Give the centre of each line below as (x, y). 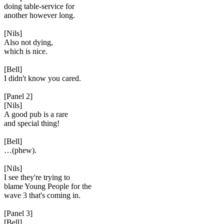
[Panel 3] (18, 213)
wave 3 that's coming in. (42, 195)
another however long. (39, 15)
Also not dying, (28, 42)
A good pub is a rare (36, 114)
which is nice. (26, 51)
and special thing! (32, 123)
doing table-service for (39, 6)
